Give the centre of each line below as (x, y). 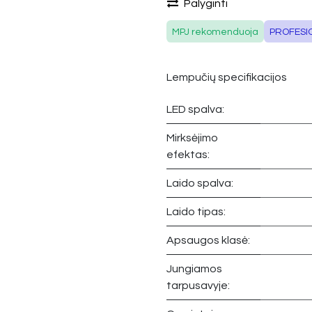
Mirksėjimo (192, 138)
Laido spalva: (200, 184)
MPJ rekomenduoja (215, 32)
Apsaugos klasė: (208, 241)
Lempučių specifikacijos (227, 77)
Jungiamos (194, 269)
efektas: (188, 155)
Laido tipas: (196, 212)
